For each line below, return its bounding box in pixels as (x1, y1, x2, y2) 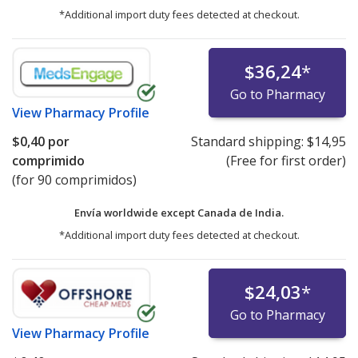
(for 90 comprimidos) (12, 171, 137, 189)
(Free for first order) (225, 152, 346, 169)
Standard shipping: (190, 133, 307, 150)
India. (255, 205, 284, 220)
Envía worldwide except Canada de (74, 205, 255, 220)
